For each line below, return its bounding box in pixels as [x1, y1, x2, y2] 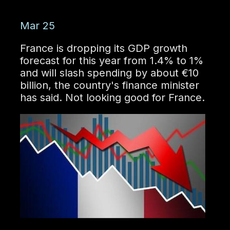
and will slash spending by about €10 [20, 66, 199, 79]
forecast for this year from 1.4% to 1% [20, 54, 203, 67]
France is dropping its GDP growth [20, 42, 187, 54]
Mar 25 [20, 19, 55, 32]
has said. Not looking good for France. [20, 91, 205, 104]
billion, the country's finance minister [20, 79, 199, 91]
